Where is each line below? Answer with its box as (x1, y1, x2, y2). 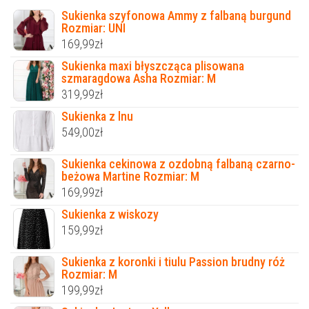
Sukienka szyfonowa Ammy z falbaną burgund (61, 8, 291, 23)
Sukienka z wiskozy (61, 207, 159, 222)
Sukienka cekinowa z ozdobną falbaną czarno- (61, 157, 295, 172)
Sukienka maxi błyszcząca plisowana (61, 59, 244, 74)
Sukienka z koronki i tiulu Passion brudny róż (61, 255, 285, 270)
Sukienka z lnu (61, 109, 133, 124)
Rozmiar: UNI (61, 21, 126, 36)
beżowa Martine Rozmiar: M (61, 169, 199, 184)
